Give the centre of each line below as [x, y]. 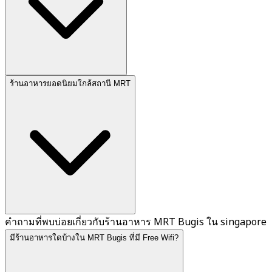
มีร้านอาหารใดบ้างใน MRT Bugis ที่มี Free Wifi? [94, 238]
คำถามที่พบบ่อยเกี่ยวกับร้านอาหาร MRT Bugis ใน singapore [136, 223]
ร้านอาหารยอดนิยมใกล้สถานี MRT [70, 84]
